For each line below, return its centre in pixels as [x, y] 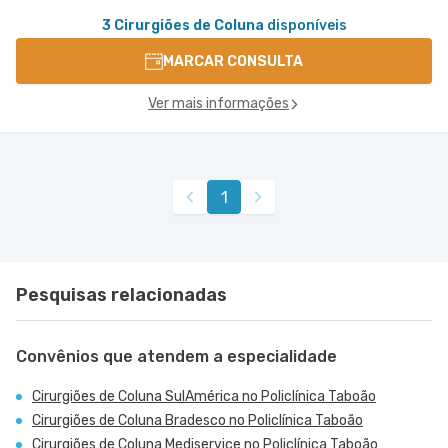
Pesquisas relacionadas [121, 295]
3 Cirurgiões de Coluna [182, 25]
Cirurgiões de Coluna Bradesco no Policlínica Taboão [197, 420]
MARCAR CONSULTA [233, 61]
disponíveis [305, 25]
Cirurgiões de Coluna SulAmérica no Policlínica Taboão [204, 396]
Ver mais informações [218, 103]
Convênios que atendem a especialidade [176, 356]
